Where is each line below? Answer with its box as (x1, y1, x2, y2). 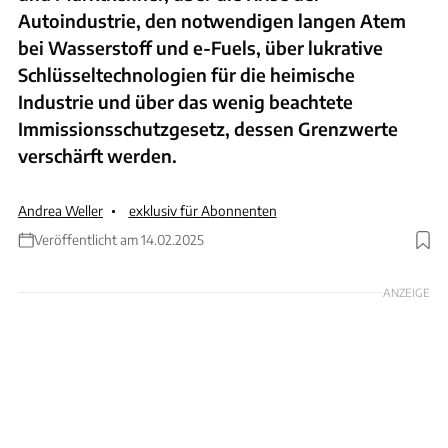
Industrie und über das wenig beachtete (18, 89, 353, 113)
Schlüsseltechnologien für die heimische (18, 62, 355, 86)
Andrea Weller (18, 201, 103, 219)
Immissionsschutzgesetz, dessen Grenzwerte (18, 116, 398, 140)
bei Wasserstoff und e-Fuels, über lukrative (18, 35, 383, 59)
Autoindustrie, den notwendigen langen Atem (18, 8, 406, 32)
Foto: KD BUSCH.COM (322, 243, 430, 258)
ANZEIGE (383, 285, 430, 300)
